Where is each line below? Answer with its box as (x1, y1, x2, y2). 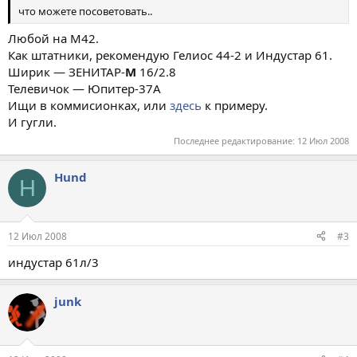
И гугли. (8, 113, 57, 130)
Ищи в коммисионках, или (8, 96, 170, 113)
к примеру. (202, 96, 268, 113)
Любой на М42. (8, 29, 99, 46)
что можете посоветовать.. (18, 4, 152, 18)
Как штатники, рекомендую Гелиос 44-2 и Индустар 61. (8, 46, 332, 63)
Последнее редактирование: (174, 135, 297, 147)
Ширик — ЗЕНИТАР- (8, 63, 125, 80)
